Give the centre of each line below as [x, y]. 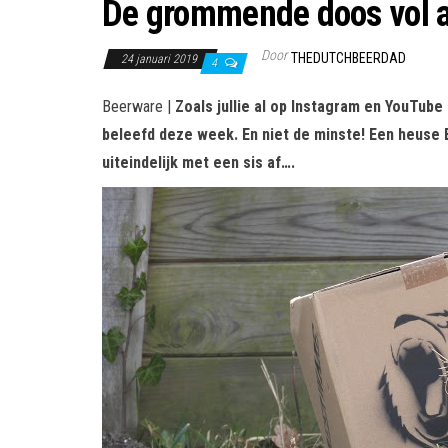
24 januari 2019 [160, 58]
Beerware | [138, 106]
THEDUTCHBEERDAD [348, 57]
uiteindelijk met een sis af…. [198, 162]
